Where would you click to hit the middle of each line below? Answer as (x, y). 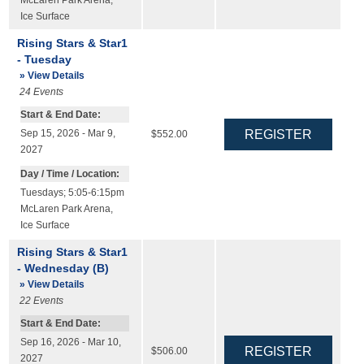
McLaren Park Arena (65, 208)
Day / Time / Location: (69, 173)
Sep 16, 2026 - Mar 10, (70, 342)
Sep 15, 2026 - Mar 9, (67, 134)
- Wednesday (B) (63, 268)
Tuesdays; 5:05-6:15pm (72, 192)
